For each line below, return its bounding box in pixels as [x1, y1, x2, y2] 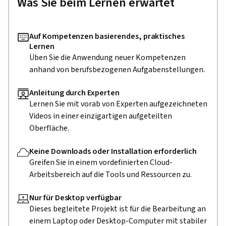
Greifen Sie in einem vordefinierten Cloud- [29, 157, 173, 168]
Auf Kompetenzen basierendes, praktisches [29, 31, 185, 42]
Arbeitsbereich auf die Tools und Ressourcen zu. [29, 169, 192, 181]
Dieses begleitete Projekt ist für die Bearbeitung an [29, 203, 206, 215]
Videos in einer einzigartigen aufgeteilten [29, 110, 172, 122]
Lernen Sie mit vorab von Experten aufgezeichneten [29, 98, 207, 110]
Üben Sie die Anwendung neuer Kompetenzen [29, 52, 186, 64]
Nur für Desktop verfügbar [29, 192, 122, 204]
